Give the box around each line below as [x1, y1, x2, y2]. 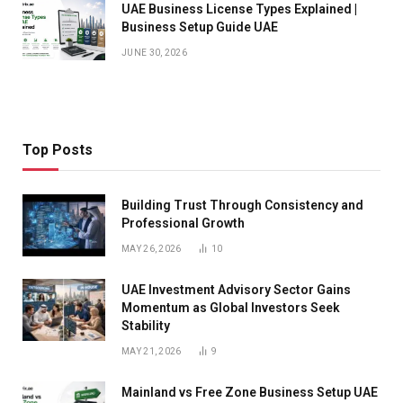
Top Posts [22, 140, 93, 158]
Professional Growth [121, 215, 245, 230]
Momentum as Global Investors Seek [121, 300, 340, 315]
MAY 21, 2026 [121, 345, 182, 356]
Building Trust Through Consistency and [121, 197, 363, 212]
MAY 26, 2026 [121, 243, 182, 254]
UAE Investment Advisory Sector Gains [121, 282, 351, 297]
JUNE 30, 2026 [121, 47, 187, 58]
